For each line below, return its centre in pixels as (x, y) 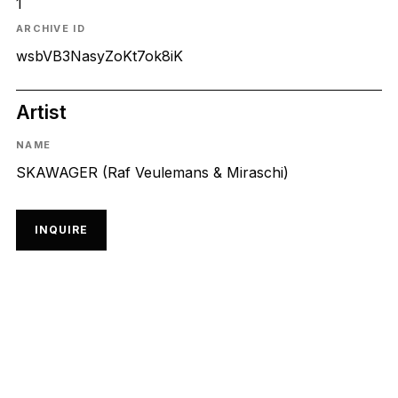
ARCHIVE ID (50, 29)
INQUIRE (61, 230)
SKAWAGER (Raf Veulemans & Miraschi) (152, 172)
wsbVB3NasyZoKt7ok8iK (99, 56)
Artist (41, 112)
